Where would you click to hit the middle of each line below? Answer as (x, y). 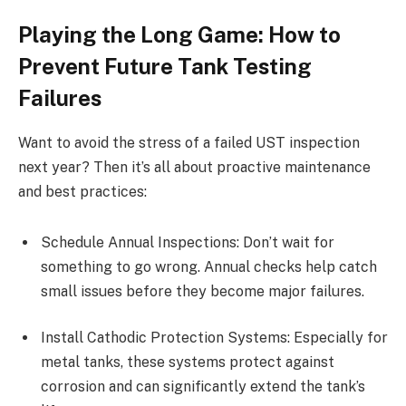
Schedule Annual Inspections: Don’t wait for (188, 242)
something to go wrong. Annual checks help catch (209, 266)
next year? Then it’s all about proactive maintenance (194, 168)
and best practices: (82, 192)
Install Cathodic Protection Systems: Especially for (214, 338)
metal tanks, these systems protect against (188, 362)
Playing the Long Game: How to (179, 35)
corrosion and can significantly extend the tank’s (203, 387)
